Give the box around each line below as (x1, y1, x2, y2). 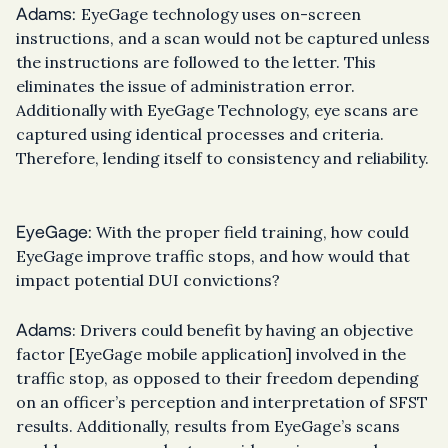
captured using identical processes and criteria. (16, 124, 384, 145)
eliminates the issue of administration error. (16, 76, 355, 97)
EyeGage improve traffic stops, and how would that (16, 246, 410, 267)
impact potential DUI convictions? (16, 270, 280, 291)
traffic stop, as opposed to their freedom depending (16, 368, 419, 389)
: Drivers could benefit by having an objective (72, 320, 413, 341)
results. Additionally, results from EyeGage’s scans (16, 416, 400, 437)
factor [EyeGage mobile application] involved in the (16, 344, 406, 365)
